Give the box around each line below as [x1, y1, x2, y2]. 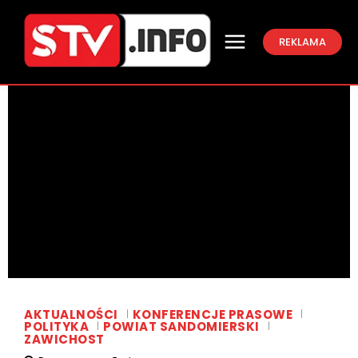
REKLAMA [279, 34, 326, 50]
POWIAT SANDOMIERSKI [103, 318, 260, 336]
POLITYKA [24, 318, 89, 336]
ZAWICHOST [24, 331, 105, 348]
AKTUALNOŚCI [24, 305, 118, 323]
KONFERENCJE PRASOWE [132, 305, 292, 323]
